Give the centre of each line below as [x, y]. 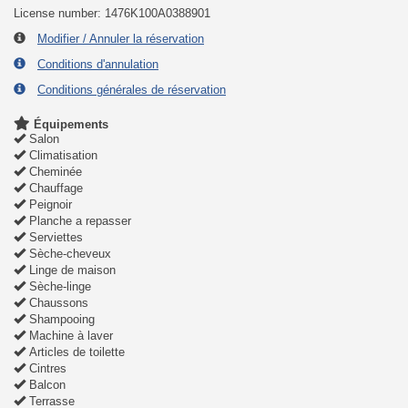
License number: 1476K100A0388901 [112, 14]
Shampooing [60, 320]
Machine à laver [69, 336]
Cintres [46, 369]
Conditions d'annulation [98, 65]
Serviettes [54, 238]
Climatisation [61, 156]
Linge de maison [71, 270]
